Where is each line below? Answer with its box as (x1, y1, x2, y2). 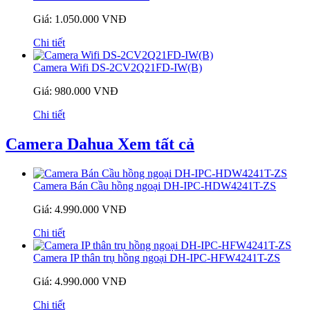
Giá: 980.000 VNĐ (33, 85, 118, 98)
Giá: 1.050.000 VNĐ (33, 13, 127, 26)
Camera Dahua (6, 135, 118, 154)
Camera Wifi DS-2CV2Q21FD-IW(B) (33, 62, 202, 74)
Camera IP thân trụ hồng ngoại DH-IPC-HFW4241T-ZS (33, 251, 280, 264)
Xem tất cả (118, 135, 194, 154)
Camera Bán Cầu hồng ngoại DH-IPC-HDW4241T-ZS (33, 179, 276, 192)
